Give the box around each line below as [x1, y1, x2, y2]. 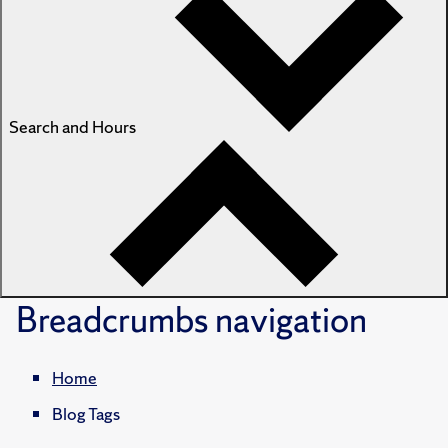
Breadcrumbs [16, 297, 208, 343]
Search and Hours [9, 115, 136, 138]
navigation [208, 297, 367, 343]
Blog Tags [52, 402, 120, 425]
